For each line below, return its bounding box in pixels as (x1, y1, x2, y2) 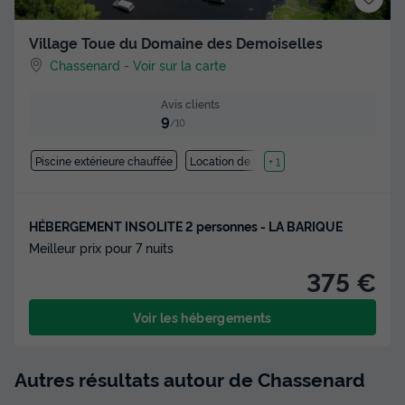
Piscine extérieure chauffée (34, 153, 173, 169)
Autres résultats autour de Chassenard (14, 365, 365, 392)
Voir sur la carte (133, 56, 227, 73)
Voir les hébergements (133, 308, 272, 326)
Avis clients (161, 96, 220, 111)
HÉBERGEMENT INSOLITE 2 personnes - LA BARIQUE (29, 217, 343, 235)
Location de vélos (190, 153, 280, 169)
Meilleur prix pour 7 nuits (29, 239, 174, 257)
